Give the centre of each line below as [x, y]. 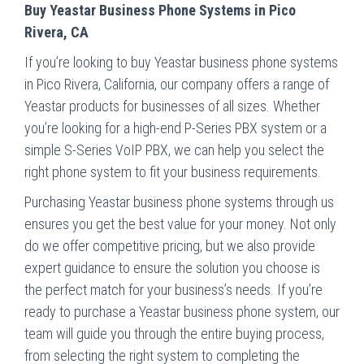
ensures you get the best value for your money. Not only [180, 223]
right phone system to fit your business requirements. [173, 171]
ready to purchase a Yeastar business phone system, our [182, 311]
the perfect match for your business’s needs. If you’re [173, 289]
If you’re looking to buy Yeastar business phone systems [181, 62]
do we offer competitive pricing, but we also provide [170, 245]
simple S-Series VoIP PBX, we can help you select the [174, 149]
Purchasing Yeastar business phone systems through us [179, 201]
